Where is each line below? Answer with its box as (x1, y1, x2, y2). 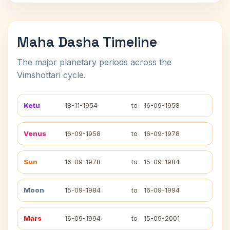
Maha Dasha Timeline (17, 33, 157, 51)
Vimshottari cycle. (17, 70, 86, 80)
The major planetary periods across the (17, 57, 171, 67)
